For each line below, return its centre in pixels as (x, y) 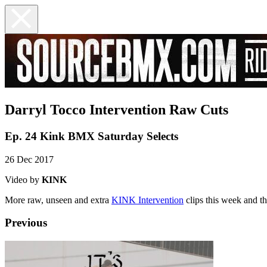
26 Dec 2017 (29, 159)
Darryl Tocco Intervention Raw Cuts (117, 109)
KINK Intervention (148, 200)
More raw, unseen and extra (58, 200)
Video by (23, 179)
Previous (26, 223)
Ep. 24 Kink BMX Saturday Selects (91, 136)
